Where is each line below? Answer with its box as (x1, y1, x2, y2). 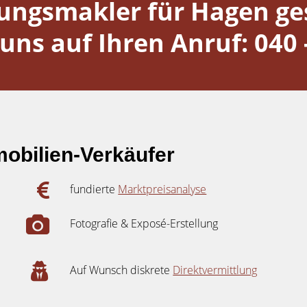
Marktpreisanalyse (118, 182, 207, 197)
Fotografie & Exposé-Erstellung (70, 216, 219, 231)
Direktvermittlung (173, 262, 258, 278)
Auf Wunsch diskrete (70, 262, 173, 278)
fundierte (70, 182, 119, 197)
